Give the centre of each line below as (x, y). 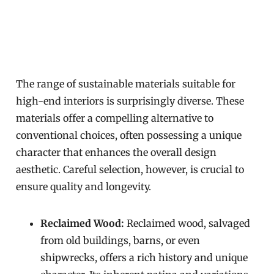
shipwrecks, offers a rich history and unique (144, 257)
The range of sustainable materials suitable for (126, 84)
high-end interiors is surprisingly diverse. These (130, 101)
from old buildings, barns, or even (120, 240)
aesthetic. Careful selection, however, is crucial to (130, 169)
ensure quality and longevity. (84, 187)
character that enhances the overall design (117, 152)
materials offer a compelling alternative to (115, 118)
